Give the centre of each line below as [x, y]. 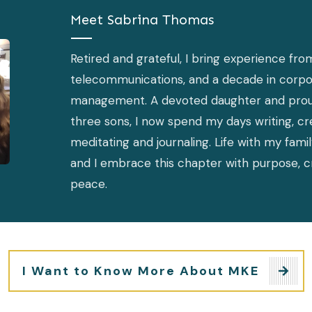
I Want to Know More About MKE [140, 271]
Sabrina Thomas [160, 20]
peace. [88, 184]
